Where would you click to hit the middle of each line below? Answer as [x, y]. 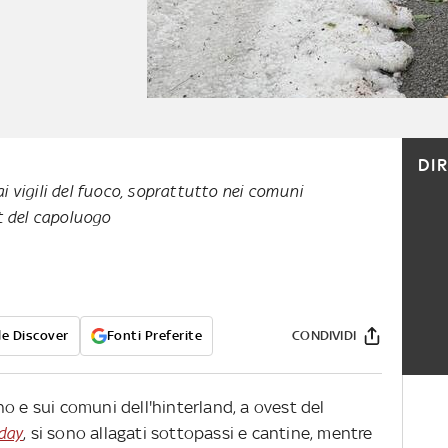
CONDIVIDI [324, 336]
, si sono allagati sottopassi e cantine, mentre [198, 433]
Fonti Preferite [154, 336]
